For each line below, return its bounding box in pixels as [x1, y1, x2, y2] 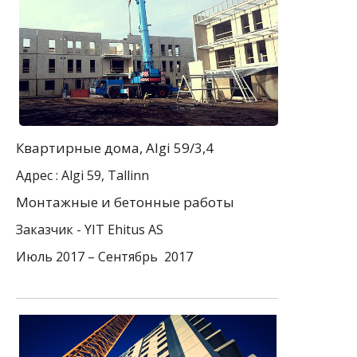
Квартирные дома [16, 138, 139, 157]
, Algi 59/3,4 [139, 138, 214, 157]
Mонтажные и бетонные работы [16, 192, 234, 211]
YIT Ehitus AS [84, 220, 163, 238]
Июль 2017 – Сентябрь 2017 [16, 247, 193, 265]
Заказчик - [16, 220, 84, 238]
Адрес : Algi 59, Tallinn [16, 166, 149, 184]
